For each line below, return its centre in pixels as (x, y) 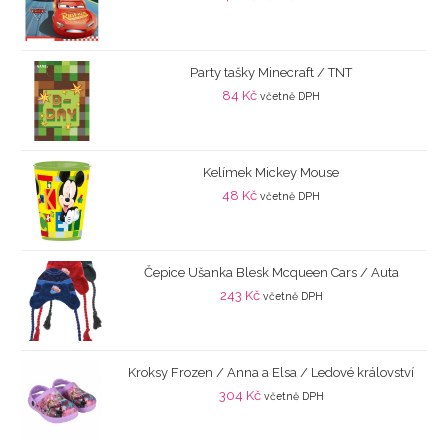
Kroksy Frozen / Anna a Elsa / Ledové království (271, 373)
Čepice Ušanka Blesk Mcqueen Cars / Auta (271, 273)
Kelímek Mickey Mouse (271, 173)
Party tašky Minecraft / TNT (271, 73)
